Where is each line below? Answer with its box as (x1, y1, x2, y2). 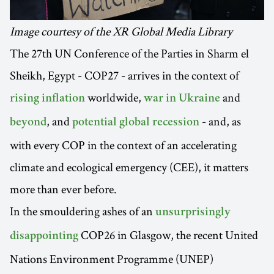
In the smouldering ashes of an (10, 203, 155, 220)
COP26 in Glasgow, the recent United (78, 227, 258, 243)
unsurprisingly (155, 207, 231, 220)
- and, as (199, 113, 241, 130)
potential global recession (72, 117, 199, 130)
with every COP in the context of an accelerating (10, 137, 237, 154)
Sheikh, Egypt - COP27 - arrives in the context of (10, 67, 239, 84)
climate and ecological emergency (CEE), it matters (10, 159, 248, 176)
